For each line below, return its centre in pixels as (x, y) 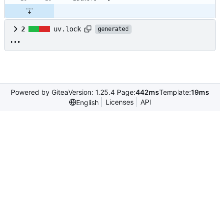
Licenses (119, 102)
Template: (175, 92)
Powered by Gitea (40, 92)
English (87, 102)
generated (113, 29)
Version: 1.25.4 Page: (102, 92)
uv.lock (67, 29)
